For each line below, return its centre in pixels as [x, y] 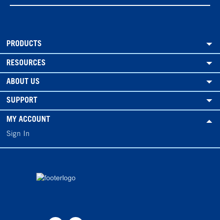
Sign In [18, 134]
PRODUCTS [24, 44]
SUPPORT [22, 101]
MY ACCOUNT [28, 120]
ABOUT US [23, 82]
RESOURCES [26, 63]
